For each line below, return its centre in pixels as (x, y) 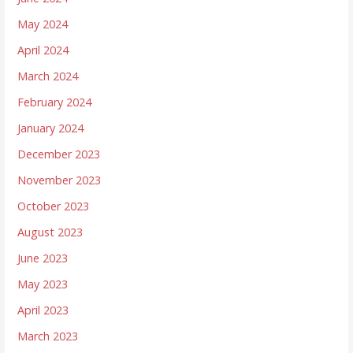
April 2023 (43, 310)
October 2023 (54, 206)
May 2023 (43, 284)
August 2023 (50, 232)
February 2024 (55, 102)
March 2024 (48, 76)
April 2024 (43, 50)
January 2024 (51, 128)
